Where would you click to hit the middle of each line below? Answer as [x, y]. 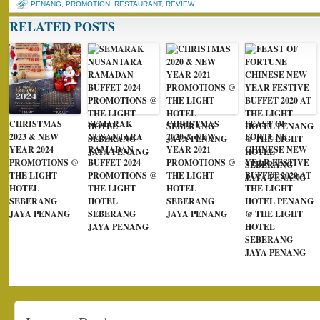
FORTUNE [266, 137]
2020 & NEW [191, 137]
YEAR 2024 [31, 150]
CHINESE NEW [276, 150]
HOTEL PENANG [279, 201]
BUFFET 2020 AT [278, 176]
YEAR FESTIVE [277, 163]
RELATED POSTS [62, 27]
